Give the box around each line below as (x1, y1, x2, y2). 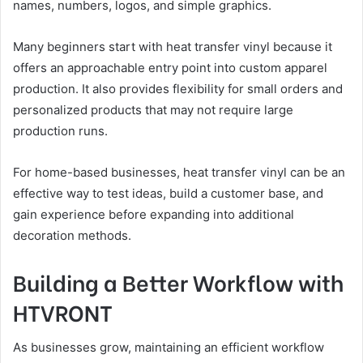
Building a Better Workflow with (13, 265, 344, 297)
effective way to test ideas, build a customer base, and (13, 185, 323, 201)
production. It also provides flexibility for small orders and (13, 80, 343, 96)
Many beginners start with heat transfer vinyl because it (13, 38, 332, 54)
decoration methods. (13, 227, 131, 243)
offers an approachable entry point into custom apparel (13, 59, 327, 75)
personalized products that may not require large (13, 101, 293, 117)
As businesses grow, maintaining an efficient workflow (13, 340, 324, 355)
